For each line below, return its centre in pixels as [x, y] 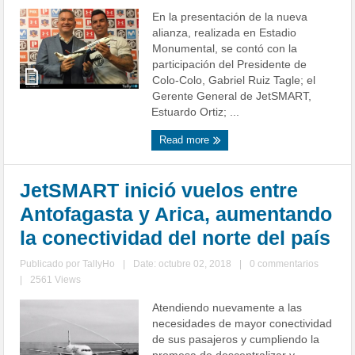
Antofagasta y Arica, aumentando [176, 214]
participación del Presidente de [230, 65]
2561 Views [56, 280]
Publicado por [52, 264]
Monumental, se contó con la [225, 49]
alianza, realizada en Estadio [225, 33]
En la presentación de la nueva [230, 17]
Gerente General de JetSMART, [232, 96]
